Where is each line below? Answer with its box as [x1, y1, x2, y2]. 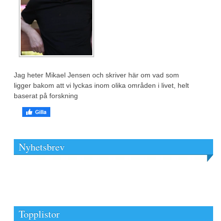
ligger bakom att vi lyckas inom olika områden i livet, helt [14, 81, 189, 89]
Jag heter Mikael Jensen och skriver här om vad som [14, 71, 179, 79]
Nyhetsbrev [19, 140, 65, 153]
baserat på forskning [14, 91, 78, 100]
